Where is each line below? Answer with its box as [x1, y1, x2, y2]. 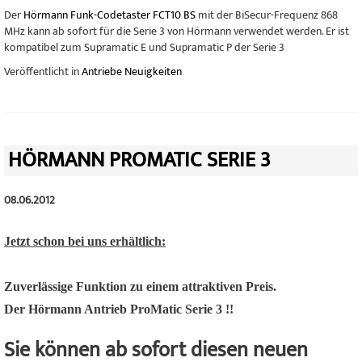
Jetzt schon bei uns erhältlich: [4, 234, 166, 248]
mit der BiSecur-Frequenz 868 [196, 6, 338, 24]
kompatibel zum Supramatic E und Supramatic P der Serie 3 [4, 38, 284, 57]
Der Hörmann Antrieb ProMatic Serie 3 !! [4, 302, 234, 316]
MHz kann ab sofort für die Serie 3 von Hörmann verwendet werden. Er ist [4, 22, 349, 40]
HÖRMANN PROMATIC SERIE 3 [8, 143, 271, 178]
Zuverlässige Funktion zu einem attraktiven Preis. [4, 280, 276, 293]
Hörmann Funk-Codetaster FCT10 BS [23, 6, 196, 24]
